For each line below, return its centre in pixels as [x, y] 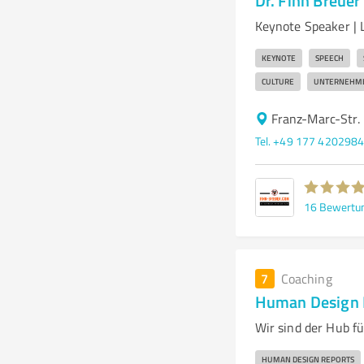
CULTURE [277, 81]
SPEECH [329, 58]
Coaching [306, 279]
